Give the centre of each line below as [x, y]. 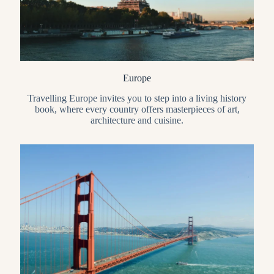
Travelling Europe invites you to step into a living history [137, 98]
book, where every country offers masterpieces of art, [137, 109]
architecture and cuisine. [137, 120]
